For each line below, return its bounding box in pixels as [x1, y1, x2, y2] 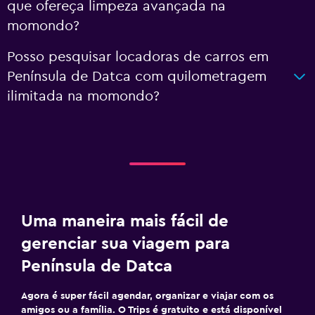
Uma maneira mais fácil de [21, 213, 229, 230]
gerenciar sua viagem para [21, 236, 230, 252]
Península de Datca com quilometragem [7, 70, 266, 84]
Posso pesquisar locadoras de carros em [7, 50, 269, 64]
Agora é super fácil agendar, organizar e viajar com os [21, 291, 274, 301]
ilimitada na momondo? [7, 89, 160, 103]
